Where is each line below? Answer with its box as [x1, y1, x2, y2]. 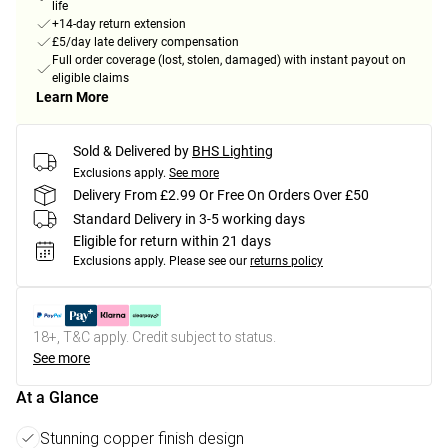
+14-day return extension [52, 17, 186, 32]
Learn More [36, 89, 109, 106]
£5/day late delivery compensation [52, 35, 239, 50]
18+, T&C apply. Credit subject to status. [33, 328, 276, 347]
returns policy [250, 254, 323, 269]
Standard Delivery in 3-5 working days [73, 210, 305, 227]
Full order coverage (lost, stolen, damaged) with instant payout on [52, 53, 406, 68]
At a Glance [16, 388, 99, 408]
